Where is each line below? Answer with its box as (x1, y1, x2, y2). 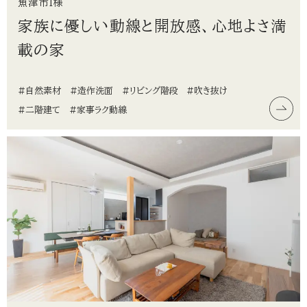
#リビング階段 (121, 86, 178, 96)
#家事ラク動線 (69, 106, 127, 115)
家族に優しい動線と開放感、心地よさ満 (18, 18, 287, 34)
